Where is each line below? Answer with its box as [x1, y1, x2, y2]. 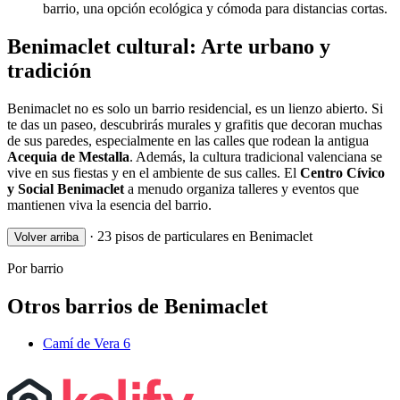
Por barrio [7, 260, 63, 276]
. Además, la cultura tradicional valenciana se [129, 148, 382, 164]
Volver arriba [14, 229, 79, 244]
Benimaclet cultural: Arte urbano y [7, 34, 330, 58]
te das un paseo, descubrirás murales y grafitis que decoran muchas [7, 116, 382, 132]
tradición [7, 58, 91, 82]
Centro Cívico [300, 164, 385, 180]
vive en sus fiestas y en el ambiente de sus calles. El [7, 164, 300, 180]
